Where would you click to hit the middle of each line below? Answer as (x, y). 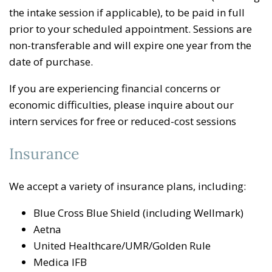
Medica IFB (60, 262)
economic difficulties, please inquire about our (121, 104)
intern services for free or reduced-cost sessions (123, 121)
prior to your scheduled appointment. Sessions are (131, 29)
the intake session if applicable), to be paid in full (127, 12)
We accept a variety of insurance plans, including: (127, 186)
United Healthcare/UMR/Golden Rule (122, 245)
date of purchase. (51, 61)
